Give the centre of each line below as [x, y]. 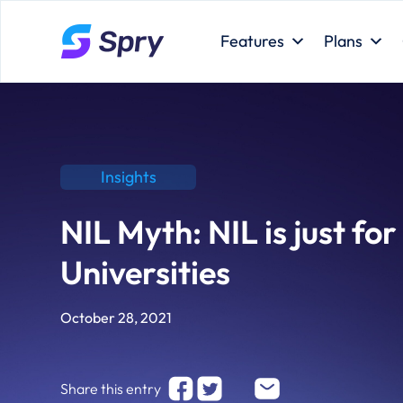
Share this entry [111, 389]
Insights [128, 177]
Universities [146, 273]
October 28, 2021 [116, 318]
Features [252, 41]
